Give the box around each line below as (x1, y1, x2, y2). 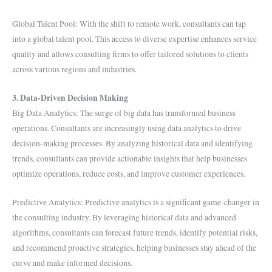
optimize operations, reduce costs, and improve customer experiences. (12, 168, 245, 180)
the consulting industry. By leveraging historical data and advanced (12, 212, 236, 223)
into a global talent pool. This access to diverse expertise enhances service (12, 33, 257, 45)
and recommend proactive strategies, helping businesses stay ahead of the (12, 242, 256, 254)
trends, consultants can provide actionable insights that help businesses (12, 153, 247, 165)
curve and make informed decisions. (12, 257, 132, 269)
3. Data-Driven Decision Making (12, 92, 128, 104)
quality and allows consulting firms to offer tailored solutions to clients (12, 49, 248, 60)
